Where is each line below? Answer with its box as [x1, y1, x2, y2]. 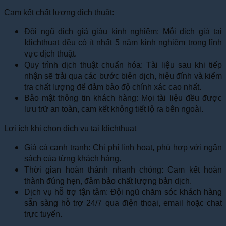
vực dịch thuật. [24, 49, 77, 58]
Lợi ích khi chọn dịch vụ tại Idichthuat [4, 124, 136, 133]
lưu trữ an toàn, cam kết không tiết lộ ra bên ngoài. [24, 104, 203, 114]
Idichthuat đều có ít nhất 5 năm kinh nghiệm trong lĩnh [24, 38, 222, 47]
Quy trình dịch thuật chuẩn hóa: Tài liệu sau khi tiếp [24, 60, 222, 69]
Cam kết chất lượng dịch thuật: [4, 8, 114, 17]
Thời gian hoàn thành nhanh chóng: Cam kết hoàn [24, 165, 222, 174]
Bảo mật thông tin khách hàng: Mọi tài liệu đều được [24, 93, 222, 102]
